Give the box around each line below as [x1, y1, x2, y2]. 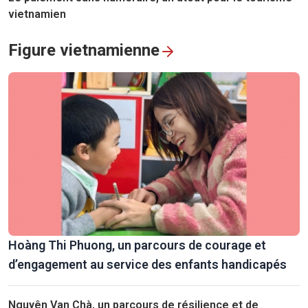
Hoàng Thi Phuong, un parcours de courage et [8, 238, 266, 253]
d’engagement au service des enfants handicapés [8, 257, 287, 272]
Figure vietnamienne [8, 41, 159, 60]
